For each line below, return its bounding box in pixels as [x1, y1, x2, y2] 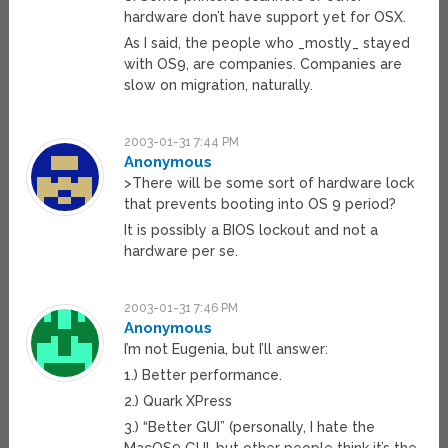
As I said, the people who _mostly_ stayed [124, 35, 411, 52]
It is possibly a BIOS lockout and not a [124, 222, 379, 239]
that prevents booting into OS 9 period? [124, 196, 397, 213]
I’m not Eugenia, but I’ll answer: [124, 341, 329, 358]
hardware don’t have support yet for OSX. [124, 9, 407, 26]
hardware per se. [124, 243, 239, 260]
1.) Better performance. [124, 367, 283, 384]
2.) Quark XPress [124, 393, 233, 410]
